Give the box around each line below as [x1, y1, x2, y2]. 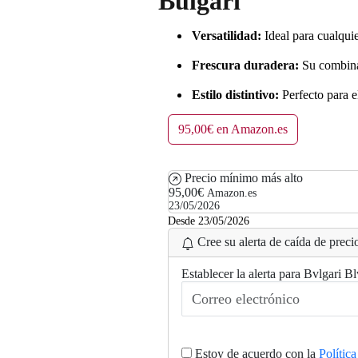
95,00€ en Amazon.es [178, 122, 288, 137]
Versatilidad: [192, 29, 261, 43]
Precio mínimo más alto [185, 171, 303, 185]
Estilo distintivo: [192, 88, 279, 102]
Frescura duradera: [192, 58, 299, 73]
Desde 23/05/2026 [168, 215, 249, 228]
